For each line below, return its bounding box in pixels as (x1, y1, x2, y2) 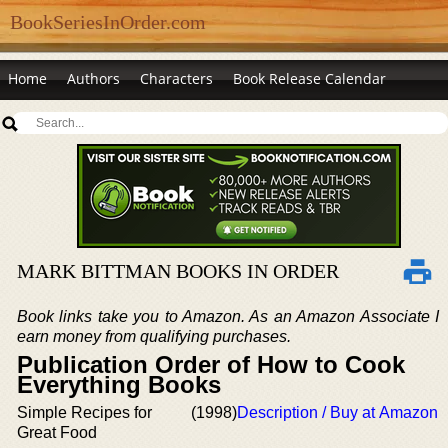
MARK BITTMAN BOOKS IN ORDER (17, 260, 339, 282)
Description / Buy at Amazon (237, 404, 438, 421)
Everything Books (17, 371, 221, 398)
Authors (67, 69, 120, 88)
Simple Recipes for (17, 404, 152, 421)
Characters (140, 69, 213, 88)
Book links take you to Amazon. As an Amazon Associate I (17, 308, 439, 325)
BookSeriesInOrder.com (10, 11, 206, 33)
